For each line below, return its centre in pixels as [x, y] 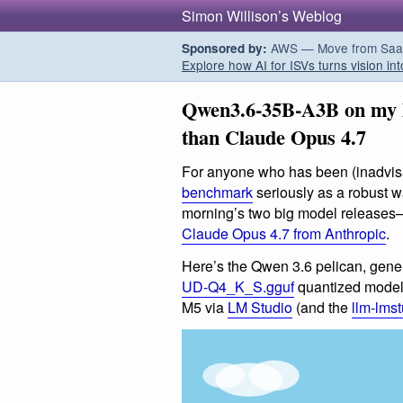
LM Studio [260, 307]
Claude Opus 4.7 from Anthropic [284, 234]
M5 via [205, 307]
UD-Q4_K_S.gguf [238, 286]
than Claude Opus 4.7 [274, 137]
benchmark [217, 193]
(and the [322, 307]
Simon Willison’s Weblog [262, 16]
